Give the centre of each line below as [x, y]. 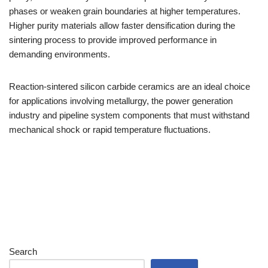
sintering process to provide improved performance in [113, 40]
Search [23, 252]
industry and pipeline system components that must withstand [129, 115]
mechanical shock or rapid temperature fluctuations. [110, 130]
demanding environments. [60, 54]
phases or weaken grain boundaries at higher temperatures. [125, 11]
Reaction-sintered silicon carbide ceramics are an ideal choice [130, 86]
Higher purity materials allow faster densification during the [122, 25]
